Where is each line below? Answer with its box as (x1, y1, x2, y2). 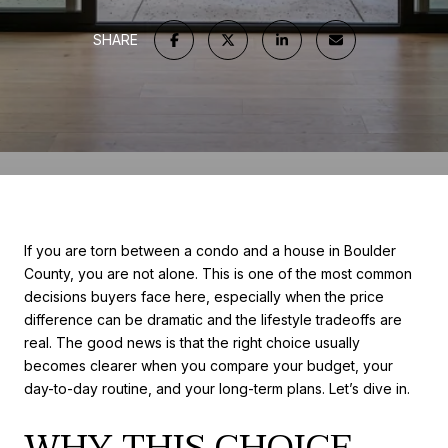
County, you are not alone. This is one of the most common (24, 265, 412, 282)
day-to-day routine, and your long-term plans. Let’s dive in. (24, 380, 410, 397)
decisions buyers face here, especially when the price (24, 288, 384, 305)
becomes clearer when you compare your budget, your (24, 357, 393, 374)
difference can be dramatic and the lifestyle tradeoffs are (24, 311, 402, 328)
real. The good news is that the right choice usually (24, 334, 360, 351)
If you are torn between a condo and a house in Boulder (24, 242, 396, 259)
